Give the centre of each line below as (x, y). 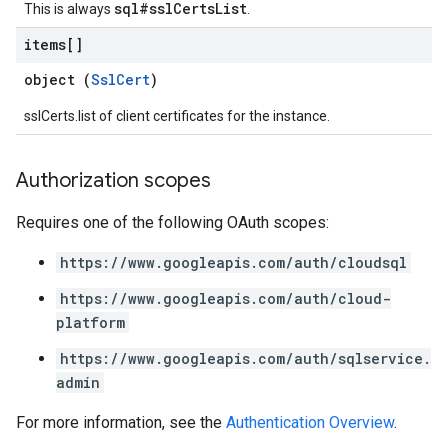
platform (90, 322)
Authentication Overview (310, 422)
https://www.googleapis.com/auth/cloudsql (233, 262)
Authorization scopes (113, 180)
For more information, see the (121, 422)
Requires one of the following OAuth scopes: (172, 222)
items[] (53, 44)
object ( (57, 79)
